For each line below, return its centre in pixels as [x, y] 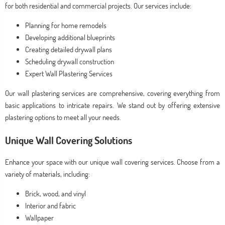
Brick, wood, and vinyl [55, 193]
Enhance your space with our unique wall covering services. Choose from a [113, 162]
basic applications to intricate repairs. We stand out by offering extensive [113, 105]
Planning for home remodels [66, 25]
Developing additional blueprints [70, 37]
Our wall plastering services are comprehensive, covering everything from [113, 93]
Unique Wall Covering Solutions [69, 140]
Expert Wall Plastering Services [69, 73]
